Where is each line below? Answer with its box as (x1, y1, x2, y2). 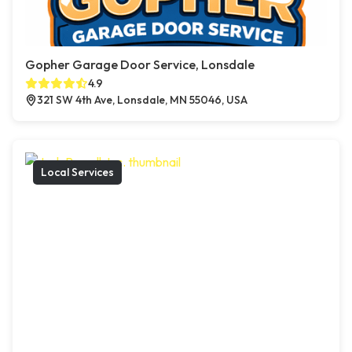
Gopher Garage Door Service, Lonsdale (25, 57, 255, 73)
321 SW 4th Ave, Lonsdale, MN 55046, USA (37, 93, 247, 108)
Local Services (41, 165, 114, 180)
